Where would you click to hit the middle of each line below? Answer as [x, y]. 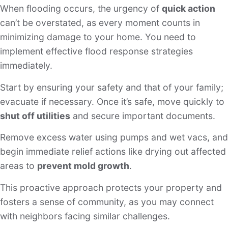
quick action [189, 9]
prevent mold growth [83, 166]
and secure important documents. [143, 116]
